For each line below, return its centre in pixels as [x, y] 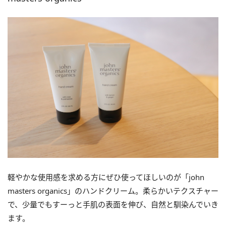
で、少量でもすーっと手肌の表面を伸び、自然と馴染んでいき [113, 204]
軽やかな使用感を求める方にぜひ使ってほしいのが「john [106, 177]
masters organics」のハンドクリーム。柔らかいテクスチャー [113, 190]
